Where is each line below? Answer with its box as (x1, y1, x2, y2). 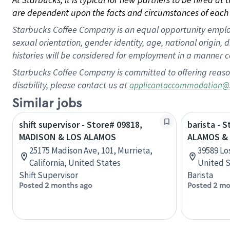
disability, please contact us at (12, 79, 129, 91)
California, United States (29, 157, 121, 168)
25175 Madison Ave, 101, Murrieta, (29, 145, 152, 156)
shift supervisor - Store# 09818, (19, 119, 142, 130)
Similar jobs (12, 95, 82, 111)
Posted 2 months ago (19, 181, 92, 190)
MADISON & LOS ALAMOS (19, 131, 116, 143)
